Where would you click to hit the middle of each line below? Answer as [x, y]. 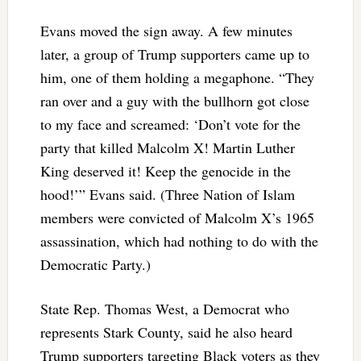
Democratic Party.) [95, 264]
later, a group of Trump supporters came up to [174, 54]
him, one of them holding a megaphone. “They [177, 77]
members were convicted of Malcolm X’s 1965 [177, 217]
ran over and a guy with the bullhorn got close [174, 100]
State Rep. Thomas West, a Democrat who [164, 308]
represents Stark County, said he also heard [166, 332]
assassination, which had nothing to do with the [179, 241]
